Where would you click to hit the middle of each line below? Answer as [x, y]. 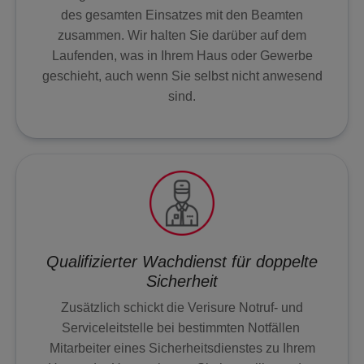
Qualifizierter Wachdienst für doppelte [182, 261]
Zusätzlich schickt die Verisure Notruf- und [182, 307]
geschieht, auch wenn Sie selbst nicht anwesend [182, 76]
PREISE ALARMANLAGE [89, 283]
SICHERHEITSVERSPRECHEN [104, 121]
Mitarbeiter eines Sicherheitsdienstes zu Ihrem [182, 348]
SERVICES [44, 69]
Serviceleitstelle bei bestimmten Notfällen [182, 327]
